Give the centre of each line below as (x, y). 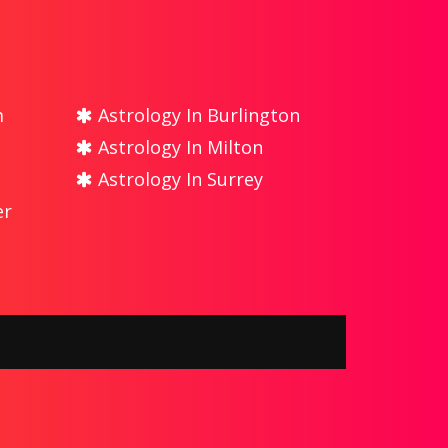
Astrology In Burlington (196, 114)
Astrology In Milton (178, 146)
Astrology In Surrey (178, 178)
